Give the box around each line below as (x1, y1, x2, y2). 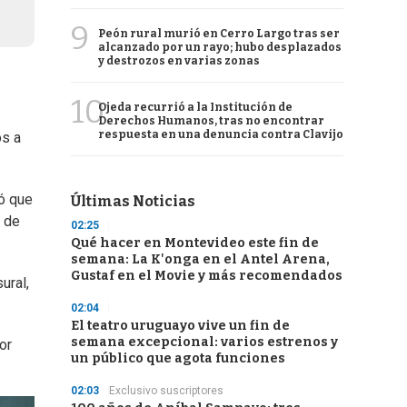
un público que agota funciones (71, 351, 285, 366)
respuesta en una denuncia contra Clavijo (98, 128, 343, 141)
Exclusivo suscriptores (109, 384, 223, 397)
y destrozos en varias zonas (98, 55, 260, 67)
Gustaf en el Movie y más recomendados (71, 268, 342, 283)
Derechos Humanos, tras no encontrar (98, 114, 324, 127)
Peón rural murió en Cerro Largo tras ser (98, 27, 340, 40)
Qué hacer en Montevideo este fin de (71, 235, 319, 251)
